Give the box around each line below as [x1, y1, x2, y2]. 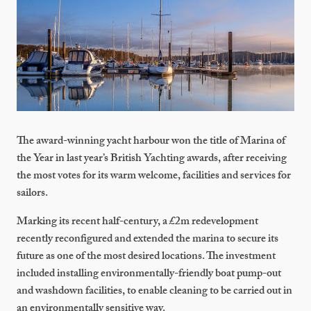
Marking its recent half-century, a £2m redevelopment [17, 213, 258, 233]
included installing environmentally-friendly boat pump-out [17, 265, 281, 285]
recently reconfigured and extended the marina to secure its [17, 230, 278, 250]
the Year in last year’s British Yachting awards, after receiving [17, 150, 287, 169]
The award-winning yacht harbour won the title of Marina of [17, 133, 285, 152]
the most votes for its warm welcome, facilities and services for [17, 167, 291, 187]
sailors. [17, 185, 48, 204]
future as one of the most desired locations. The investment [17, 248, 276, 267]
